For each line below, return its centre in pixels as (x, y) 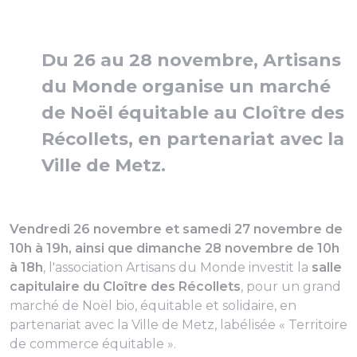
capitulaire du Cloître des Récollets (125, 286)
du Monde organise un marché (186, 86)
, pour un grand (291, 286)
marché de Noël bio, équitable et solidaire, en (153, 306)
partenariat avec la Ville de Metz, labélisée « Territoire (178, 325)
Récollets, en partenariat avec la (193, 139)
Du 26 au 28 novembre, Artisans (191, 60)
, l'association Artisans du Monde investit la (177, 267)
